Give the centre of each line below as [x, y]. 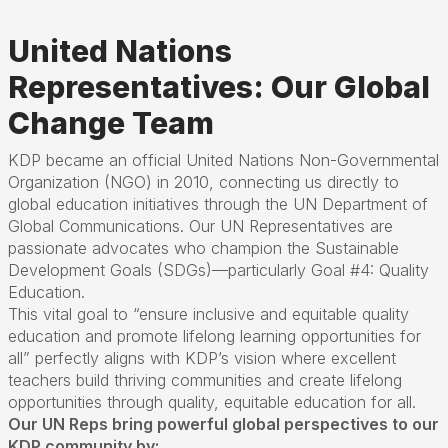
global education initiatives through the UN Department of [218, 204]
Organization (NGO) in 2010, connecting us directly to [203, 182]
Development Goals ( [85, 270]
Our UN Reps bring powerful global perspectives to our [223, 424]
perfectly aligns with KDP [124, 358]
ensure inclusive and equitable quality [274, 314]
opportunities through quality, [116, 402]
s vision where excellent [308, 358]
